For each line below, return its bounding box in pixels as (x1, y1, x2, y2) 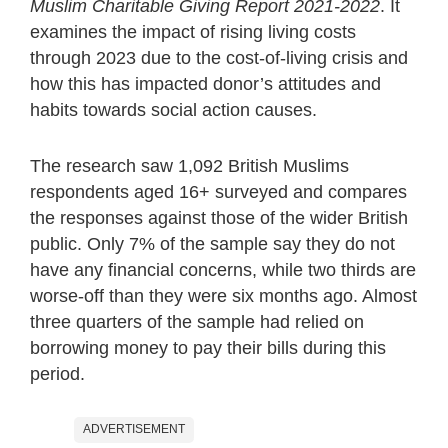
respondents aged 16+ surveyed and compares (30, 181, 407, 202)
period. (30, 363, 85, 384)
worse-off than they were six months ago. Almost (30, 285, 417, 306)
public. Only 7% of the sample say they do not (30, 233, 395, 254)
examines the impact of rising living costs (30, 21, 356, 42)
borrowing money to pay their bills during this (30, 337, 386, 358)
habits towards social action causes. (30, 99, 317, 120)
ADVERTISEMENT (83, 421, 185, 436)
